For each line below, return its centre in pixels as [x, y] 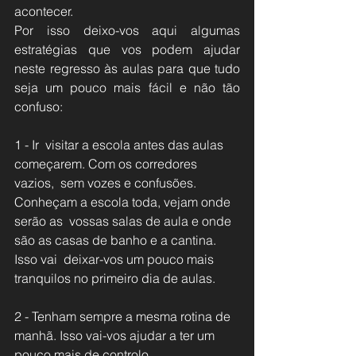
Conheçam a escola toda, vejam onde [124, 201]
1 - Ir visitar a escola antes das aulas [120, 144]
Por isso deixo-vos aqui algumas [127, 30]
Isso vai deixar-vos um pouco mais [116, 259]
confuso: [39, 106]
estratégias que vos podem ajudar [127, 49]
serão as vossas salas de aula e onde [124, 221]
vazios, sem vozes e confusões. [107, 182]
